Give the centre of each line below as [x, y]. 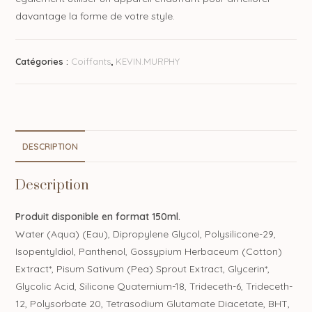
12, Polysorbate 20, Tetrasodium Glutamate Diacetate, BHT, [153, 303]
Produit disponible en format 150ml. [98, 216]
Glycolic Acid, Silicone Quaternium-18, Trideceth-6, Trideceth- [154, 286]
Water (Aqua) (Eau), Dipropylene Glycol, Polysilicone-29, [146, 234]
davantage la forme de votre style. [95, 16]
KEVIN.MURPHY [148, 61]
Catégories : [44, 61]
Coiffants [91, 61]
